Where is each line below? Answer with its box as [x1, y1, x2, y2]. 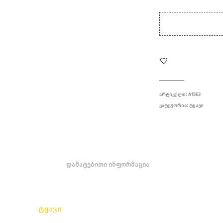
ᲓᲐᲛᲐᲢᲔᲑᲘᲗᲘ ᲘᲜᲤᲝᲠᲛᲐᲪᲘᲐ [66, 161, 149, 168]
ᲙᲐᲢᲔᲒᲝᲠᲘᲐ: [159, 103, 190, 109]
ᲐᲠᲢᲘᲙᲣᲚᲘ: [159, 92, 189, 98]
